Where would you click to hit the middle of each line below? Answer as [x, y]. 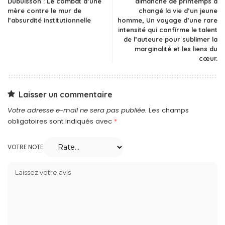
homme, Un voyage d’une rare [167, 20]
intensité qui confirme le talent [168, 29]
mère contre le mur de [44, 10]
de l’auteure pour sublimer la [171, 39]
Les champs [169, 110]
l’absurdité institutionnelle [49, 20]
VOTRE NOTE [25, 147]
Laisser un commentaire [66, 94]
